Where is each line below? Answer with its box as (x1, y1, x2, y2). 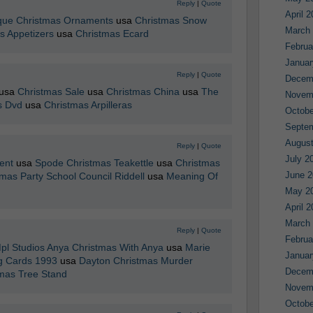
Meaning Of (166, 170, 218, 182)
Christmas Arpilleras (43, 99, 132, 110)
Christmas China (105, 86, 180, 97)
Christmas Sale (17, 86, 85, 97)
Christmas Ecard (75, 28, 149, 39)
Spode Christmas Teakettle (34, 157, 154, 168)
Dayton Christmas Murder (78, 255, 193, 266)
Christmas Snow (134, 15, 207, 26)
